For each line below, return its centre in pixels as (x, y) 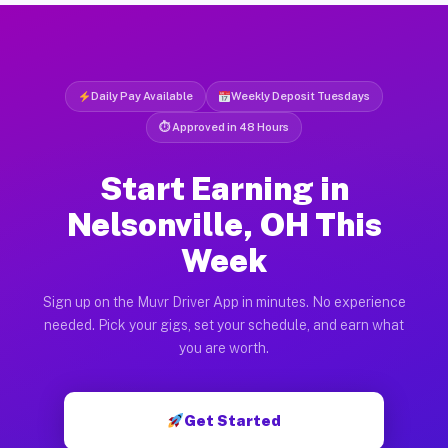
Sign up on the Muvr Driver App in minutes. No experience (224, 301)
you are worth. (224, 347)
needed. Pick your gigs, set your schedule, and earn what (224, 324)
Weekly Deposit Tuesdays (301, 95)
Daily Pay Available (141, 95)
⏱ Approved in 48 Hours (224, 126)
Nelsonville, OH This (224, 224)
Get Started (233, 420)
